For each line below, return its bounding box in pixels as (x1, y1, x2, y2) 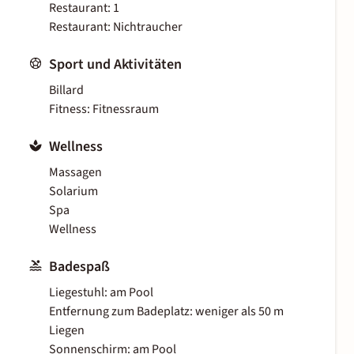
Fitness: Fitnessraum (49, 100, 159, 119)
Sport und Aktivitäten (49, 55, 182, 75)
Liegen (49, 322, 85, 340)
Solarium (49, 183, 98, 201)
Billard (49, 81, 84, 100)
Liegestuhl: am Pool (49, 284, 153, 302)
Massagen (49, 164, 102, 182)
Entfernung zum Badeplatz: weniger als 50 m (49, 303, 284, 321)
